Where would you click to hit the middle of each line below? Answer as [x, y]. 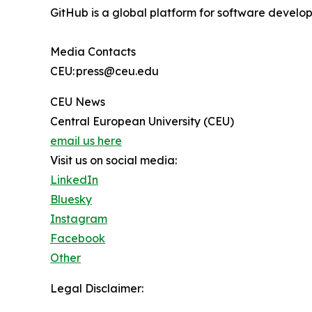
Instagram [79, 219]
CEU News [78, 102]
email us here [86, 141]
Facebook [78, 239]
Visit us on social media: [114, 161]
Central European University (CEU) [142, 122]
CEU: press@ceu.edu [104, 71]
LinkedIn [74, 180]
